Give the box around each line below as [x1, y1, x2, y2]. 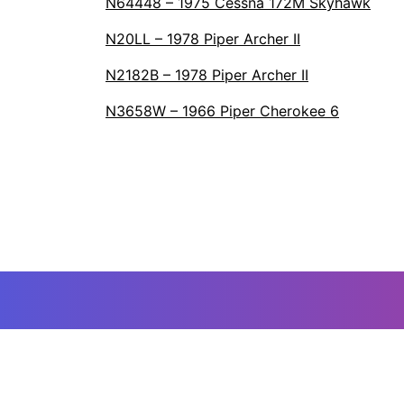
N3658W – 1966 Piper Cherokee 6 [106, 102, 339, 120]
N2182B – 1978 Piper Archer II [106, 66, 308, 84]
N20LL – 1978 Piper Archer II [106, 30, 300, 48]
